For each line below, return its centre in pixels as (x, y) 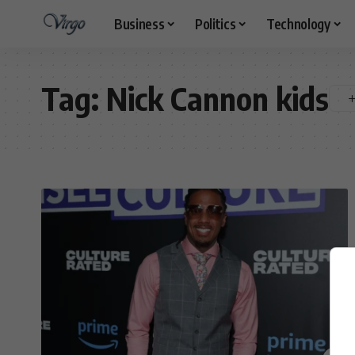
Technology (298, 23)
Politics (215, 23)
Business (139, 23)
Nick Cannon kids (218, 98)
